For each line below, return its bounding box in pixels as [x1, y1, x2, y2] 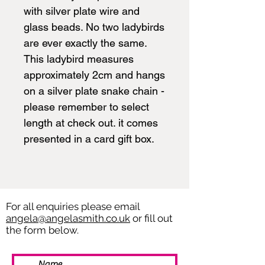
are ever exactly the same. [24, 36, 147, 49]
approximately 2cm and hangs [24, 68, 165, 81]
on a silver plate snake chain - [24, 84, 164, 97]
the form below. [6, 224, 79, 236]
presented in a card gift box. [24, 132, 157, 145]
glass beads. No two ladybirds [24, 20, 164, 33]
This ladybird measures [24, 52, 134, 65]
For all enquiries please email [6, 200, 140, 212]
